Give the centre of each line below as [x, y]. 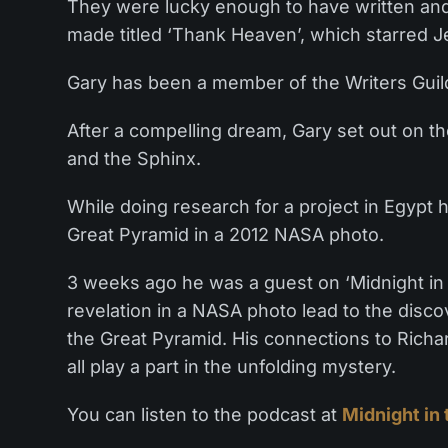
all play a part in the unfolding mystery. [231, 366]
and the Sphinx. [133, 158]
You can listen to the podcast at [204, 414]
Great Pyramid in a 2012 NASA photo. [225, 234]
